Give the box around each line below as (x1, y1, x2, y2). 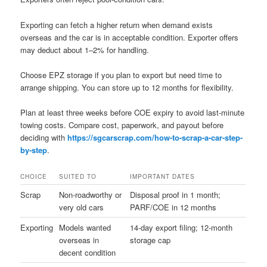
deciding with (20, 131, 68, 143)
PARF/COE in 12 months (130, 201, 217, 213)
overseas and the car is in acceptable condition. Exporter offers (20, 31, 239, 43)
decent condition (59, 246, 116, 258)
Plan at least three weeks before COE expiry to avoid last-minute (20, 106, 245, 118)
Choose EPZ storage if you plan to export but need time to (20, 69, 222, 80)
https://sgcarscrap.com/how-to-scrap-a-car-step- (67, 131, 243, 143)
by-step (20, 144, 48, 156)
